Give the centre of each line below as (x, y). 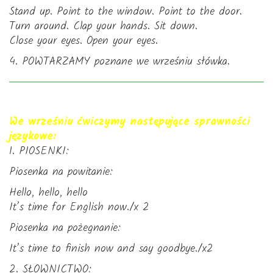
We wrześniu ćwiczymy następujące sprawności (129, 122)
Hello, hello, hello (48, 193)
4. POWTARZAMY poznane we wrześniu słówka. (119, 62)
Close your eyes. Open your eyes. (83, 41)
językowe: (33, 137)
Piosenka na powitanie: (61, 172)
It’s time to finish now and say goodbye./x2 (111, 249)
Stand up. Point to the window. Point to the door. (126, 12)
